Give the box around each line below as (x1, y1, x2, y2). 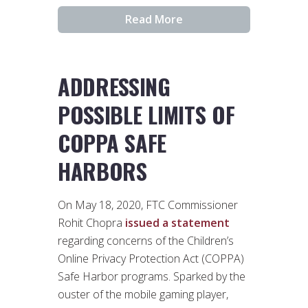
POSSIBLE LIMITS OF (58, 98, 235, 131)
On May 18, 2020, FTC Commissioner (58, 197, 238, 213)
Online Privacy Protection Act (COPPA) (58, 251, 244, 267)
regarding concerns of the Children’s (58, 233, 234, 249)
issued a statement (125, 215, 230, 231)
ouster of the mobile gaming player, (58, 287, 228, 302)
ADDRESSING (58, 70, 170, 103)
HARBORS (58, 155, 147, 188)
